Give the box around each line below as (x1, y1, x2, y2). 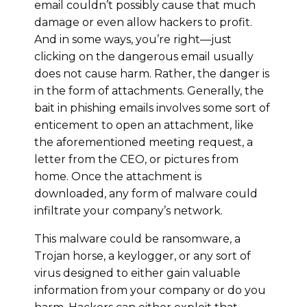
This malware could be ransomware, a (34, 232, 241, 245)
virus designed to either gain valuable (34, 266, 241, 280)
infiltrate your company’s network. (34, 204, 223, 217)
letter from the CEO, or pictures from (34, 152, 238, 166)
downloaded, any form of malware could (34, 186, 258, 200)
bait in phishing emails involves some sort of (34, 101, 270, 114)
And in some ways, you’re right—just (34, 32, 232, 46)
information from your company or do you (34, 283, 266, 297)
